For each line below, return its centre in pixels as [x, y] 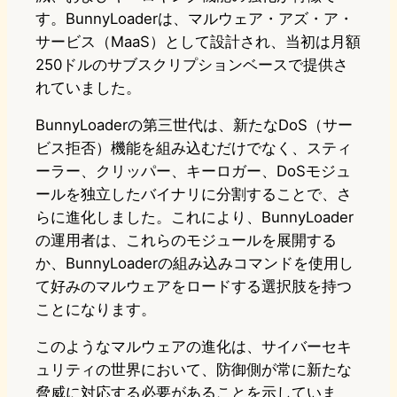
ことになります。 [96, 310]
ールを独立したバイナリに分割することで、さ [194, 195]
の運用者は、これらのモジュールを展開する [186, 241]
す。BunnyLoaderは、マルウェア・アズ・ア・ [195, 19]
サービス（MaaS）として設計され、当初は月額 [198, 42]
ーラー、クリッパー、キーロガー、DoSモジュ [193, 171]
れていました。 [88, 88]
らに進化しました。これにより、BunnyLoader [195, 218]
